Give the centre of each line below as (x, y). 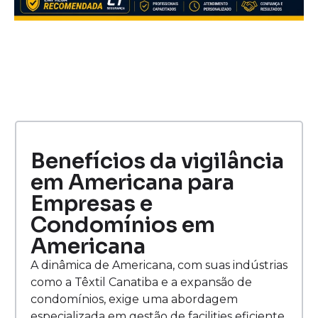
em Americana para (132, 183)
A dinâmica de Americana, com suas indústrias (159, 265)
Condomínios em (123, 225)
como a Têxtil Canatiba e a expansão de (141, 283)
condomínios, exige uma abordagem (134, 300)
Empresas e (92, 204)
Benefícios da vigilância (157, 161)
